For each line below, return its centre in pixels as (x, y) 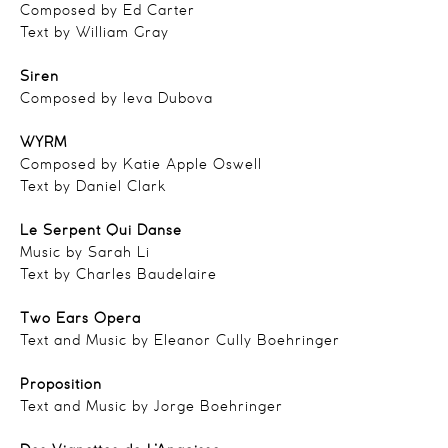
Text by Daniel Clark (93, 187)
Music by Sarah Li (85, 253)
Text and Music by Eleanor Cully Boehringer (182, 341)
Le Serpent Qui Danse (101, 231)
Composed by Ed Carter (107, 11)
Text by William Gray (94, 33)
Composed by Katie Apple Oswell (141, 165)
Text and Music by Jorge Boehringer (151, 407)
